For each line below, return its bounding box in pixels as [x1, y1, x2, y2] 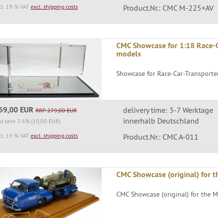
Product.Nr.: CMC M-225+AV [123, 2, 214, 13]
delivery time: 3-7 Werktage [123, 105, 213, 115]
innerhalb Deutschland [123, 116, 199, 126]
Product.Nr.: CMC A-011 [123, 132, 199, 142]
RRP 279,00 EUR [35, 107, 77, 114]
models [116, 48, 142, 59]
